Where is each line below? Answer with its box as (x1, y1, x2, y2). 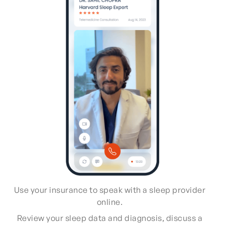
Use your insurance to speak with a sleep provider (14, 185, 206, 195)
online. (96, 197, 123, 207)
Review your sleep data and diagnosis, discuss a (17, 213, 203, 223)
